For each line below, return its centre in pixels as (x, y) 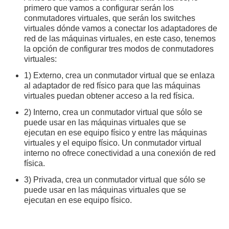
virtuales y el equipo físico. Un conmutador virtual (113, 143)
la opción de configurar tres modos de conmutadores (119, 49)
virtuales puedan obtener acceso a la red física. (109, 96)
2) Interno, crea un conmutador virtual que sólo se (113, 112)
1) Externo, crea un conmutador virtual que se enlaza (120, 75)
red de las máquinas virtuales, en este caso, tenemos (120, 38)
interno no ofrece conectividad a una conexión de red (120, 153)
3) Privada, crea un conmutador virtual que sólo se (115, 179)
